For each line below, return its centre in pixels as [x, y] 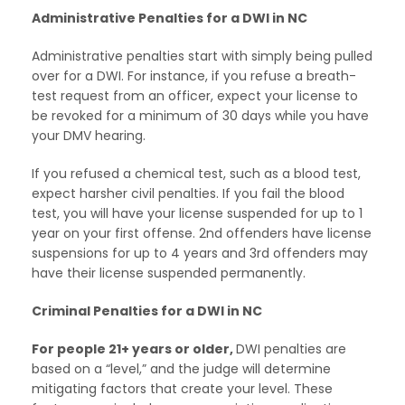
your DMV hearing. [89, 135]
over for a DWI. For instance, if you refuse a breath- [194, 75]
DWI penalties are [291, 348]
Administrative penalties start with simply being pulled [202, 56]
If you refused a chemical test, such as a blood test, [196, 173]
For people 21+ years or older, [134, 348]
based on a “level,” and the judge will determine [181, 368]
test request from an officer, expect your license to [195, 95]
